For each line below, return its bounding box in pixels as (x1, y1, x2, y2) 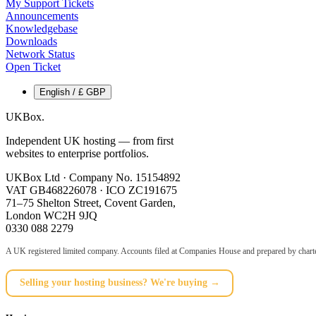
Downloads (6, 35, 57, 47)
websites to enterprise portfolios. (6, 147, 149, 159)
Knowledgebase (6, 22, 78, 35)
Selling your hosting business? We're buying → (19, 277, 220, 288)
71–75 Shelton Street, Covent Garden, (6, 196, 176, 209)
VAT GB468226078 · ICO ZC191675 (6, 183, 177, 196)
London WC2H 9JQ (6, 209, 97, 221)
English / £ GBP (86, 86, 106, 97)
